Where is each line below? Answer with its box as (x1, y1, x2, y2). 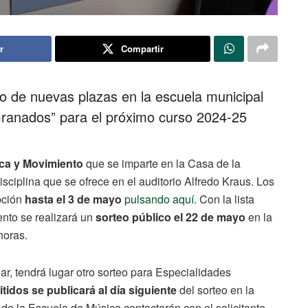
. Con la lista (194, 190, 254, 207)
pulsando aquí (124, 190, 194, 207)
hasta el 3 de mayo (25, 190, 122, 207)
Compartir (120, 41, 164, 55)
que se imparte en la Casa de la (83, 155, 241, 171)
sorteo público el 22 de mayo (93, 208, 245, 225)
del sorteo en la (179, 281, 254, 298)
